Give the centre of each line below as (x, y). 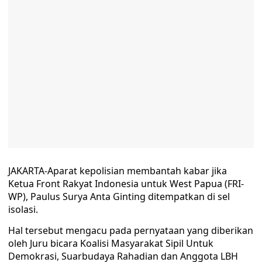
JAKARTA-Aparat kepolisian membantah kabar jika (118, 171)
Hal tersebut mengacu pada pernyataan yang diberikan (131, 230)
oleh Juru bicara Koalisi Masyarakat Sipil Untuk (111, 243)
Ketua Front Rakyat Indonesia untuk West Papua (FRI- (126, 184)
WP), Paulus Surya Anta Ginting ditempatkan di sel (119, 196)
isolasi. (23, 209)
